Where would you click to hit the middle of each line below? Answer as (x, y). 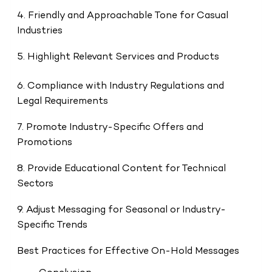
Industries (39, 32)
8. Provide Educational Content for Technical (121, 169)
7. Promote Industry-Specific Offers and (110, 128)
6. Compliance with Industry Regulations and (120, 87)
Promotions (44, 143)
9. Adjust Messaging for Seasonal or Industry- (121, 211)
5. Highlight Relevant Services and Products (118, 58)
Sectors (35, 185)
